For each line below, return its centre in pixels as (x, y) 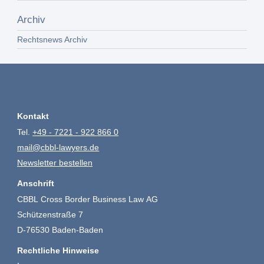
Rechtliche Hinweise (58, 250)
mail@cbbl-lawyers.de (58, 148)
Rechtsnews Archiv (52, 40)
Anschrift (36, 183)
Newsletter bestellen (55, 162)
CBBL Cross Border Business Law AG (88, 199)
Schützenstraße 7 (50, 214)
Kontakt (33, 116)
